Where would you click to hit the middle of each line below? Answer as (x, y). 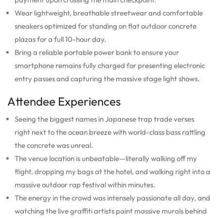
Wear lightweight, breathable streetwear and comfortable (109, 13)
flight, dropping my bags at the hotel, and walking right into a (112, 171)
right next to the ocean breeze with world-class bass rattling (110, 132)
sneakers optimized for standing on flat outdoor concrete (106, 26)
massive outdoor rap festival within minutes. (85, 184)
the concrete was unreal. (54, 145)
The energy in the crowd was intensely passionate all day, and (112, 198)
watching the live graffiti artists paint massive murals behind (111, 211)
